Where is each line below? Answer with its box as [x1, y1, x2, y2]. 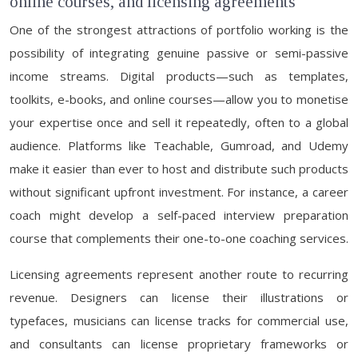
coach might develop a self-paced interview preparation [10, 207, 348, 223]
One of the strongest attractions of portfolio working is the [10, 22, 348, 38]
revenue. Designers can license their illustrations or [10, 289, 348, 305]
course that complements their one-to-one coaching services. [10, 230, 348, 246]
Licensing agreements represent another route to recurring [10, 266, 348, 282]
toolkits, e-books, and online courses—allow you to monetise [10, 91, 348, 107]
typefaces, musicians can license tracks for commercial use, [10, 312, 348, 328]
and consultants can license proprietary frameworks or [10, 336, 348, 352]
